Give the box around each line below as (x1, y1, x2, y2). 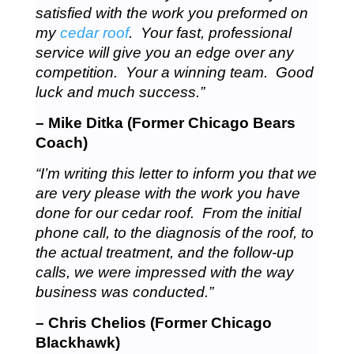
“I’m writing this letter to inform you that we (35, 165, 317, 182)
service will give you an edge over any (35, 44, 294, 61)
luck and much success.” (35, 84, 205, 100)
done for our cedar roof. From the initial (35, 205, 301, 221)
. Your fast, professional (128, 24, 292, 41)
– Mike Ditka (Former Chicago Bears (35, 115, 296, 131)
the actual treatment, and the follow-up (35, 244, 294, 261)
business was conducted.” (35, 284, 213, 300)
